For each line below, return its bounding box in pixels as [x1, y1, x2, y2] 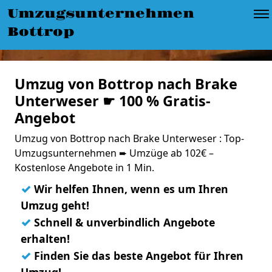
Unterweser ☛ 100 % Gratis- [15, 91, 211, 110]
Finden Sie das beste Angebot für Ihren [31, 248, 243, 263]
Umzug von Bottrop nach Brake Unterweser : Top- [15, 132, 244, 145]
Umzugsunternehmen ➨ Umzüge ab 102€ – [15, 146, 214, 160]
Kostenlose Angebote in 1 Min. [15, 161, 154, 174]
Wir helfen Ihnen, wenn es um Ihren [31, 182, 228, 196]
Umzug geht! [21, 198, 89, 212]
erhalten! [21, 231, 70, 246]
